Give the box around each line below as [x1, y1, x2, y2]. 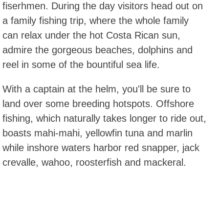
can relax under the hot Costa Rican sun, [2, 29, 180, 41]
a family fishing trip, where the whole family [2, 15, 189, 26]
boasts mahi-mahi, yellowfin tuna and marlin [2, 127, 193, 138]
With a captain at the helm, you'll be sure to [2, 83, 191, 94]
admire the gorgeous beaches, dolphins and [2, 44, 193, 55]
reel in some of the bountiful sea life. [2, 59, 160, 70]
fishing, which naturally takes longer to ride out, [2, 112, 206, 124]
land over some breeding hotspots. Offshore [2, 98, 194, 109]
